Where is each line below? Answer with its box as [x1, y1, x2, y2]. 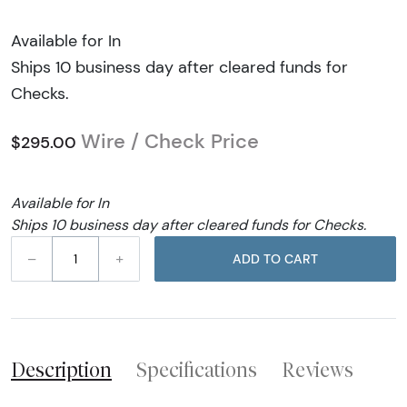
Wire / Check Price [81, 129, 259, 154]
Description [11, 358, 112, 382]
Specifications [136, 358, 257, 382]
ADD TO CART [284, 250, 318, 267]
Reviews [282, 358, 353, 382]
